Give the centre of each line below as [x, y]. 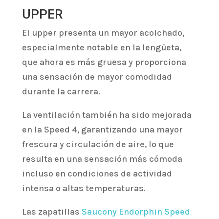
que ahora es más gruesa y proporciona [104, 62]
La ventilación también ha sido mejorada [107, 115]
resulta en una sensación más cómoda [102, 159]
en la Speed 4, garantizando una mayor [102, 130]
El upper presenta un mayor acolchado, [103, 33]
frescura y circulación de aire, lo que [98, 144]
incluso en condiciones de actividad [97, 174]
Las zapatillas [52, 212]
